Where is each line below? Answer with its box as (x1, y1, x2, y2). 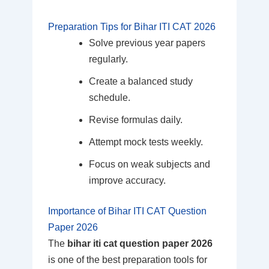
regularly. (88, 53, 128, 64)
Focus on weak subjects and (88, 159, 210, 169)
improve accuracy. (88, 175, 166, 186)
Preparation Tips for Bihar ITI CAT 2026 (47, 21, 216, 32)
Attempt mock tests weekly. (88, 136, 203, 147)
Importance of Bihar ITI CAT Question (47, 205, 207, 216)
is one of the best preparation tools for (47, 254, 207, 265)
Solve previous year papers (88, 37, 205, 48)
